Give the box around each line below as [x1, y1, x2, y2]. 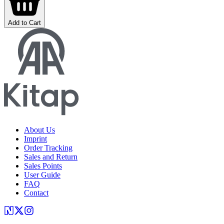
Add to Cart [8, 19, 41, 27]
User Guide [24, 170, 60, 179]
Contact [24, 188, 48, 197]
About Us [24, 125, 55, 134]
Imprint [24, 134, 47, 143]
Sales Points [24, 161, 62, 170]
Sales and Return [24, 152, 77, 161]
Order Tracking [24, 143, 72, 152]
